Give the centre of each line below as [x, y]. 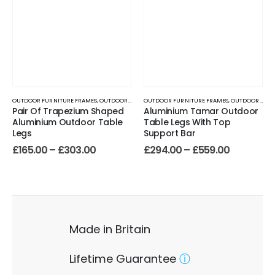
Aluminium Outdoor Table [68, 122]
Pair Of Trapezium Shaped [68, 111]
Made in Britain [110, 229]
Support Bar [170, 133]
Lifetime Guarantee [123, 258]
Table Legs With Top [187, 122]
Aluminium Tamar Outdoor [201, 111]
